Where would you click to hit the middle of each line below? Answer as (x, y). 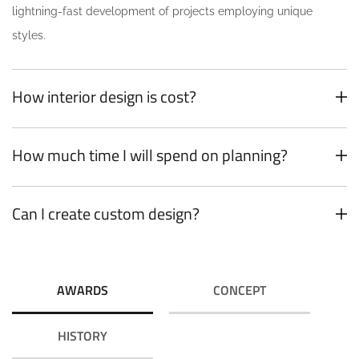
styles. (29, 36)
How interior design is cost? (104, 97)
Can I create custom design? (106, 214)
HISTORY (83, 336)
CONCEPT (240, 290)
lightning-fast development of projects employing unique (162, 12)
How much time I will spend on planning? (150, 155)
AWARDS (83, 290)
